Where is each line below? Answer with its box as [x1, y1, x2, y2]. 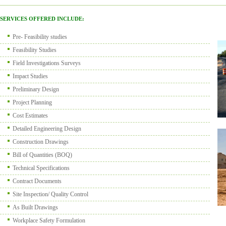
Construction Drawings [13, 138, 69, 145]
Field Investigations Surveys [13, 60, 81, 67]
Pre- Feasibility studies [13, 33, 67, 40]
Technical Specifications [13, 164, 70, 172]
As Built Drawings [13, 204, 58, 211]
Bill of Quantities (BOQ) [13, 151, 72, 158]
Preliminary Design [13, 86, 59, 93]
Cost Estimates [13, 112, 48, 119]
